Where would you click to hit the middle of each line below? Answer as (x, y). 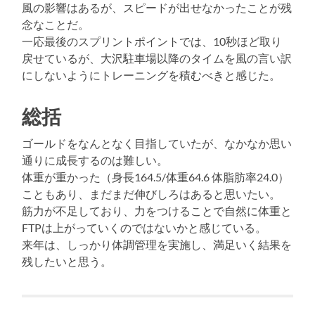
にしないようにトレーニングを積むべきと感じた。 (152, 75)
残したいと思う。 (67, 261)
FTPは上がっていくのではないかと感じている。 (144, 227)
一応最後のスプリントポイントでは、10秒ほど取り (152, 41)
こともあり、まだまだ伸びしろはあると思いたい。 (152, 193)
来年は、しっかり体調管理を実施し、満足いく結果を (157, 244)
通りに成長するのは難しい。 (95, 160)
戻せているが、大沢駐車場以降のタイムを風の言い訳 (157, 58)
